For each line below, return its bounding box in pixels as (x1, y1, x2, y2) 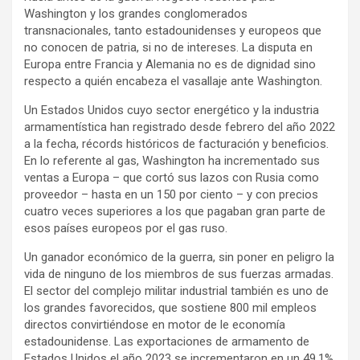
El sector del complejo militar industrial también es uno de (24, 283, 329, 298)
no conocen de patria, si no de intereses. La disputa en (24, 39, 313, 55)
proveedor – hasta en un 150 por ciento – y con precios (24, 186, 318, 202)
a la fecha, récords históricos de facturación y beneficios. (24, 136, 329, 151)
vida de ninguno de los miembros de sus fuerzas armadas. (24, 266, 333, 281)
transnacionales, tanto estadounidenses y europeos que (24, 22, 321, 38)
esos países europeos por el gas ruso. (24, 220, 227, 235)
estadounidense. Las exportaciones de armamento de (24, 333, 309, 349)
